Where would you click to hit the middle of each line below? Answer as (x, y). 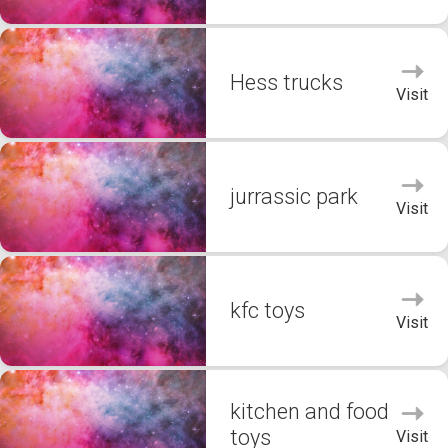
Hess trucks (286, 82)
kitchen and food (309, 411)
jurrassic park (294, 196)
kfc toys (267, 310)
